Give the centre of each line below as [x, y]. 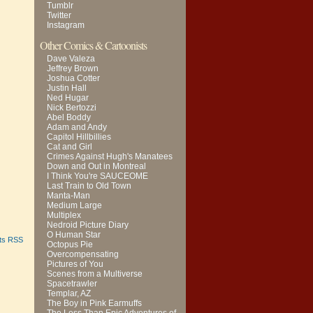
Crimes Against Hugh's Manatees [110, 156]
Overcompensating [83, 254]
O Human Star [74, 235]
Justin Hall [67, 88]
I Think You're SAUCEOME [97, 176]
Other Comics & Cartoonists [93, 45]
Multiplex [64, 215]
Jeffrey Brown [73, 68]
